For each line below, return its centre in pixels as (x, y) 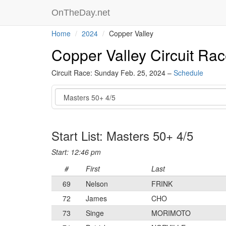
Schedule (188, 73)
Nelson (97, 184)
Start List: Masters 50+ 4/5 (122, 135)
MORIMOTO (171, 213)
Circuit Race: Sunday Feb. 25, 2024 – (112, 73)
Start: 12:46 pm (76, 152)
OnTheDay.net (82, 13)
